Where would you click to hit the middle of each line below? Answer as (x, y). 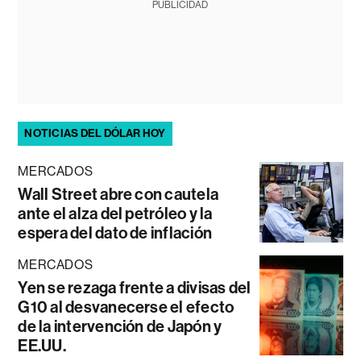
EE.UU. (42, 345)
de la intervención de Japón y (120, 326)
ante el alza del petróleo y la (115, 213)
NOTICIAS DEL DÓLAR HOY (95, 133)
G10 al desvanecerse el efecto (126, 307)
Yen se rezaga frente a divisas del (135, 287)
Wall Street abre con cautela (118, 194)
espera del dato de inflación (115, 232)
